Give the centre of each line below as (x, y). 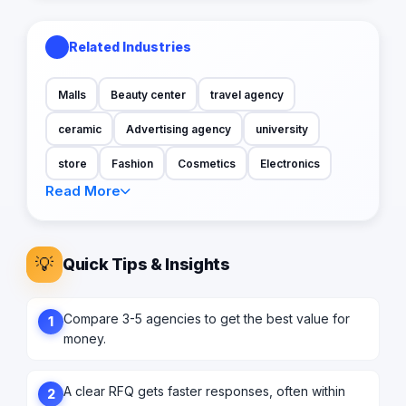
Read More (83, 191)
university (281, 129)
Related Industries (130, 47)
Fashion (132, 163)
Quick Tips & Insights (146, 265)
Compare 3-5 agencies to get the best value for (207, 319)
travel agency (246, 94)
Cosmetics (206, 163)
